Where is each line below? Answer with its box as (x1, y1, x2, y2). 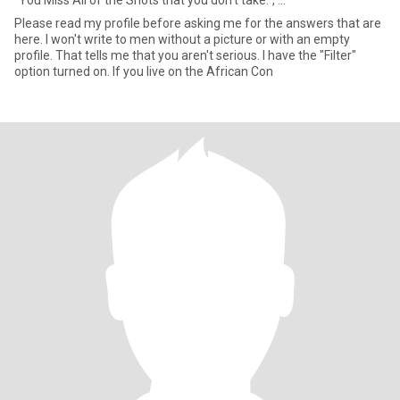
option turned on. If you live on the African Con (112, 64, 273, 79)
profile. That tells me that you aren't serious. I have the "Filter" (14, 48, 55, 62)
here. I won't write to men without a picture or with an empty (14, 32, 46, 46)
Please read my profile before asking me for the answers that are (14, 16, 381, 30)
